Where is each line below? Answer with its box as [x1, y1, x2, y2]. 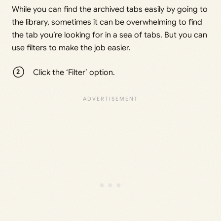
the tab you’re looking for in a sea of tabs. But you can [12, 30, 207, 40]
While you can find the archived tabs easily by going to [12, 4, 208, 14]
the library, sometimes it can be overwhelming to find [12, 17, 202, 27]
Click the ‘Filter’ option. [33, 67, 115, 77]
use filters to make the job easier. [12, 42, 131, 53]
